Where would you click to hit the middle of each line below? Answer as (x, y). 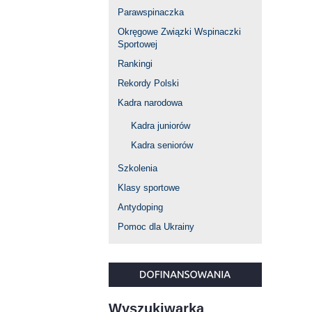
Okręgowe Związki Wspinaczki (179, 32)
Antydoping (140, 208)
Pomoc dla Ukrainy (156, 227)
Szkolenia (138, 169)
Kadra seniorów (162, 146)
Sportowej (138, 45)
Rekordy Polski (148, 84)
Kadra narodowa (150, 103)
